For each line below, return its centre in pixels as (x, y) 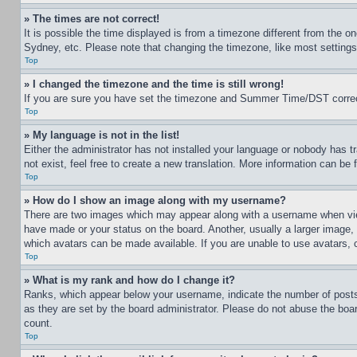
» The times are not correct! (92, 19)
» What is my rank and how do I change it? (129, 280)
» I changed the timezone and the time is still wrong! (154, 84)
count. (38, 323)
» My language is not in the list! (102, 135)
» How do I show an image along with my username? (155, 200)
